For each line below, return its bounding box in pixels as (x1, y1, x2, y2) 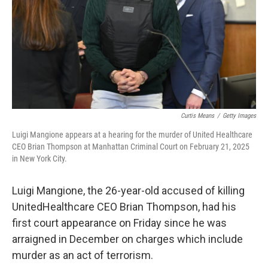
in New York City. (12, 154, 67, 163)
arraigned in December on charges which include (12, 233, 243, 245)
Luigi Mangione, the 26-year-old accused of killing (12, 184, 245, 197)
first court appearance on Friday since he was (12, 217, 227, 229)
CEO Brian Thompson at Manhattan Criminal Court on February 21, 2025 (12, 142, 249, 151)
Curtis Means (181, 112, 214, 120)
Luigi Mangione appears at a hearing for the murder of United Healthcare (12, 130, 252, 139)
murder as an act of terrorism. (12, 249, 153, 261)
